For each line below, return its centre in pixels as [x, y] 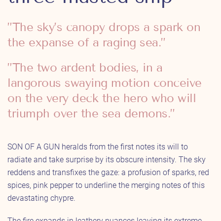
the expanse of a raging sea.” [87, 42]
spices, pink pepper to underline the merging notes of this [106, 185]
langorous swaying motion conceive [105, 82]
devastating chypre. [41, 198]
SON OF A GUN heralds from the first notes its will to [98, 147]
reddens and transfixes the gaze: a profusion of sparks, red [108, 172]
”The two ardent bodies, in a [85, 67]
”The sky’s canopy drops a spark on [104, 27]
